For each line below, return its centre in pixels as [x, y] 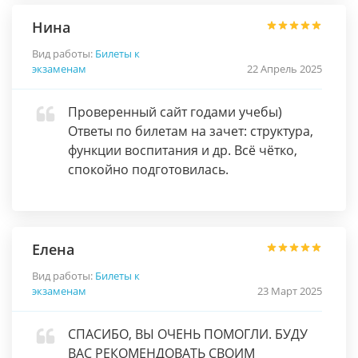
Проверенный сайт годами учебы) [175, 112]
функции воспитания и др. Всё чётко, [183, 150]
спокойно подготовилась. [148, 169]
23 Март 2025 [290, 291]
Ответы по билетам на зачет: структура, [191, 131]
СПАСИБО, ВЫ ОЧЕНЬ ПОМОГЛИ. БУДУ [188, 334]
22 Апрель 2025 [284, 69]
